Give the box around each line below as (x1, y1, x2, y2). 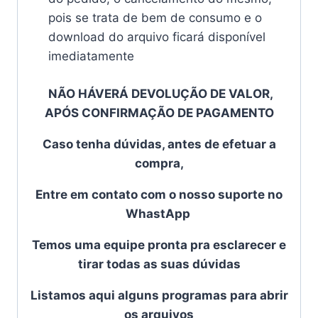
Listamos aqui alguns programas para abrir (30, 287, 288, 302)
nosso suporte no (179, 187, 283, 202)
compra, (134, 155, 184, 170)
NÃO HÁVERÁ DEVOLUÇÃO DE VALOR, (48, 86, 273, 101)
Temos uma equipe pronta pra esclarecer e (32, 237, 286, 252)
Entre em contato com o (35, 187, 179, 202)
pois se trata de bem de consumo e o (48, 11, 262, 26)
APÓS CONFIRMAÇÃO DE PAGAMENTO (44, 105, 274, 120)
